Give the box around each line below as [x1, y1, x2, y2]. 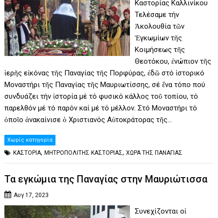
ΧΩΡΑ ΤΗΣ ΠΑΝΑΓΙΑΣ [126, 149, 183, 156]
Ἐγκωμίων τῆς [134, 33, 182, 42]
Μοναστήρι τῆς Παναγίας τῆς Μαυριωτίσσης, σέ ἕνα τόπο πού [4, 80, 206, 89]
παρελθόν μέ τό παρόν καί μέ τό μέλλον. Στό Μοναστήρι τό [4, 103, 198, 112]
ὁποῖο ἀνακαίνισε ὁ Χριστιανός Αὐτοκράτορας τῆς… [4, 115, 172, 124]
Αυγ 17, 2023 [14, 192, 49, 199]
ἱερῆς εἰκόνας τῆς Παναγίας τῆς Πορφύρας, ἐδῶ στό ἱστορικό [4, 68, 205, 77]
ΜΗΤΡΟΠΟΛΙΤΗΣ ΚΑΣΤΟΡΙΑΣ [44, 149, 123, 156]
